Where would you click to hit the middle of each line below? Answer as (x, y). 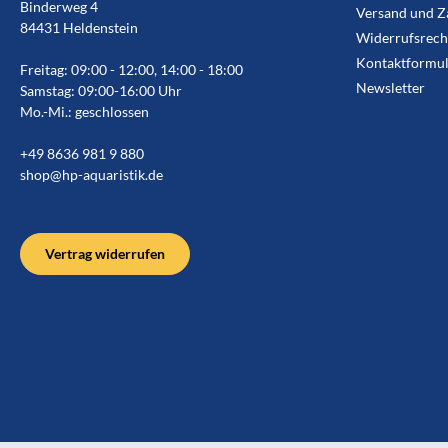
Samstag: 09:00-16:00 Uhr (101, 90)
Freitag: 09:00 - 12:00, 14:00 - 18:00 (131, 69)
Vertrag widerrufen (105, 253)
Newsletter (390, 87)
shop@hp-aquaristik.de (91, 174)
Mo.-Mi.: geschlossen (84, 111)
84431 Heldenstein (79, 27)
